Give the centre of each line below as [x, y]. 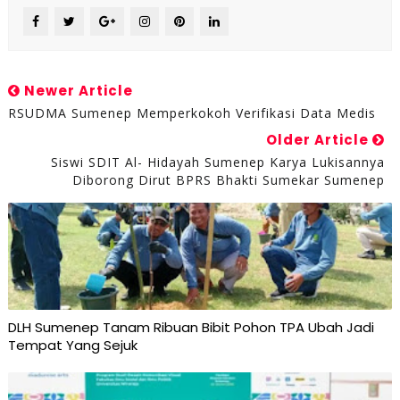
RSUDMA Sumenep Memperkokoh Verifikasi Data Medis [192, 113]
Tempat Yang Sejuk [72, 345]
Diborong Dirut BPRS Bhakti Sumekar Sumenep [229, 180]
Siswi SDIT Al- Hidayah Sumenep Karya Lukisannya [218, 162]
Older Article [320, 140]
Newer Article [76, 91]
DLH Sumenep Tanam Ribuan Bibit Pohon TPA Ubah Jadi [191, 327]
